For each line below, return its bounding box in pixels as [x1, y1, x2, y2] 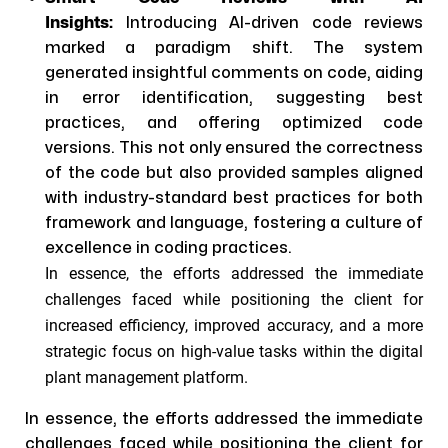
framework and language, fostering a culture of [45, 215, 423, 231]
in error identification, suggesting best [45, 90, 423, 106]
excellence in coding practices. [45, 240, 292, 256]
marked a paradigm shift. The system [45, 40, 423, 56]
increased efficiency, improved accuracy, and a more [45, 316, 423, 335]
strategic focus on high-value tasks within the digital [45, 342, 423, 361]
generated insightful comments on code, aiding [45, 65, 423, 81]
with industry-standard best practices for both [45, 190, 423, 206]
